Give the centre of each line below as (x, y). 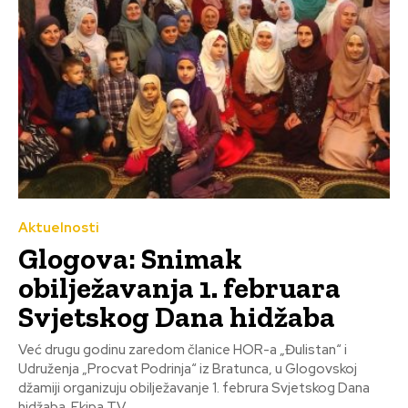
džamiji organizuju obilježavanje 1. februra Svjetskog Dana (194, 388)
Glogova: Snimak (130, 259)
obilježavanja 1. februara (179, 288)
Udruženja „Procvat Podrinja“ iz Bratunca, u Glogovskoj (188, 369)
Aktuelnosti (59, 228)
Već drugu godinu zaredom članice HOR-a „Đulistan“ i (183, 350)
